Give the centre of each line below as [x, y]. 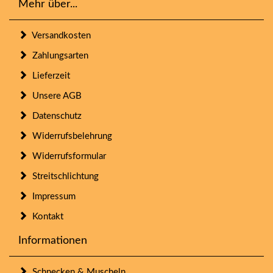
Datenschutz [55, 116]
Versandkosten [59, 35]
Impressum [51, 196]
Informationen [53, 240]
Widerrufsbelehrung [70, 136]
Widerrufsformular [67, 156]
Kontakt [45, 216]
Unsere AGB [55, 96]
